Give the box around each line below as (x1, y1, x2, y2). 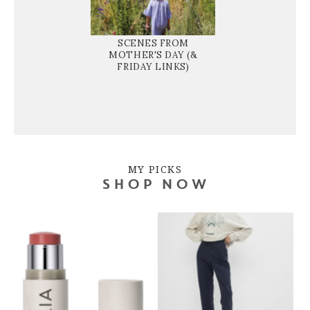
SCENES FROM (117, 37, 190, 49)
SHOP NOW (100, 178, 209, 192)
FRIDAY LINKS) (117, 60, 190, 73)
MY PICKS (127, 162, 183, 176)
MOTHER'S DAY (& (109, 48, 198, 61)
